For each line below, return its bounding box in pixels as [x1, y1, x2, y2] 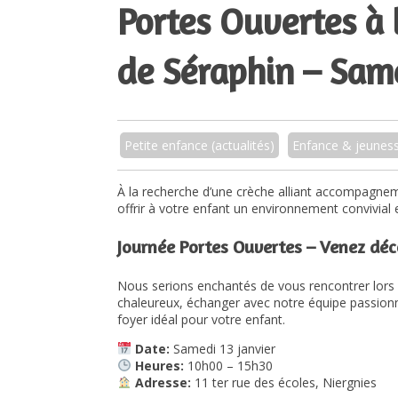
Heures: [131, 356, 184, 374]
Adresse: [131, 373, 191, 391]
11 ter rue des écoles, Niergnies [190, 373, 377, 391]
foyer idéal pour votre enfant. [117, 310, 285, 328]
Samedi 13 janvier [169, 339, 275, 357]
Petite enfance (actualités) [124, 136, 275, 154]
